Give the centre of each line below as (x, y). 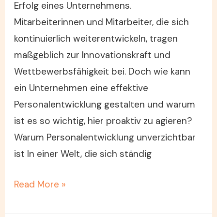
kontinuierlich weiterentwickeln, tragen (96, 39)
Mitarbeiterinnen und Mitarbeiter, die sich (102, 22)
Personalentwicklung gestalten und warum (105, 105)
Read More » (40, 184)
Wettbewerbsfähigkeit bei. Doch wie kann (102, 72)
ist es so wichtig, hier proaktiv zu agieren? (103, 121)
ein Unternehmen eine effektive (81, 88)
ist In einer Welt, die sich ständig (83, 154)
